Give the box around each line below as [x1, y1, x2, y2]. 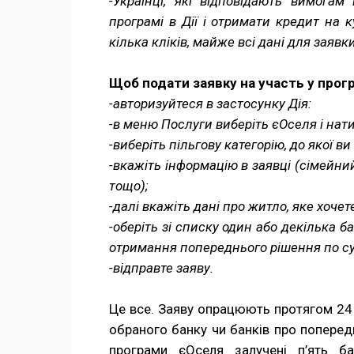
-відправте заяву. [109, 260, 213, 276]
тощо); [109, 178, 149, 194]
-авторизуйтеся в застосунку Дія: [109, 96, 311, 111]
